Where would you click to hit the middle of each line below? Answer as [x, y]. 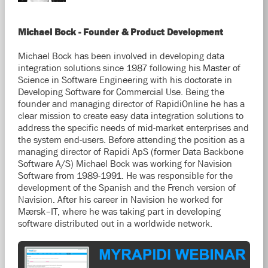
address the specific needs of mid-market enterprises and [133, 127]
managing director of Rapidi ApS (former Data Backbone [130, 151]
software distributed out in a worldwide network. [115, 223]
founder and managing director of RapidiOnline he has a [131, 103]
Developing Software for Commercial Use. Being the [121, 92]
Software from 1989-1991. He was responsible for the [125, 175]
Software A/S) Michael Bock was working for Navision [125, 163]
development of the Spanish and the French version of [127, 187]
